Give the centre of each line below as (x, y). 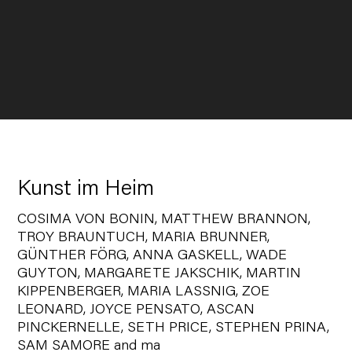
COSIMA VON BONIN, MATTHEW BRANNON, (164, 220)
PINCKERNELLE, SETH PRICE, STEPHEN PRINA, (174, 328)
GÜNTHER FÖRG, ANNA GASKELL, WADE (152, 256)
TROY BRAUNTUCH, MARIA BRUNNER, (144, 238)
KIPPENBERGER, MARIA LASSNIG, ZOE (144, 292)
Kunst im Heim (86, 190)
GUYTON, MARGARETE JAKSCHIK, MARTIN (159, 274)
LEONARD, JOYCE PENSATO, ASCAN (136, 310)
